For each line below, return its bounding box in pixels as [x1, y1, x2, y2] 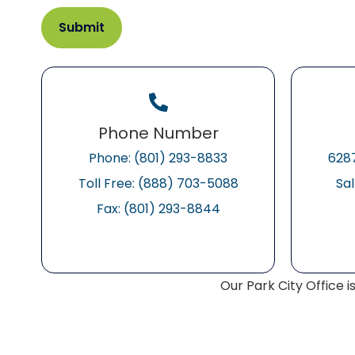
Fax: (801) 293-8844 [96, 200, 220, 218]
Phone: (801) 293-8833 [89, 149, 227, 167]
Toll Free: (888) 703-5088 [78, 174, 239, 193]
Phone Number [97, 122, 219, 144]
